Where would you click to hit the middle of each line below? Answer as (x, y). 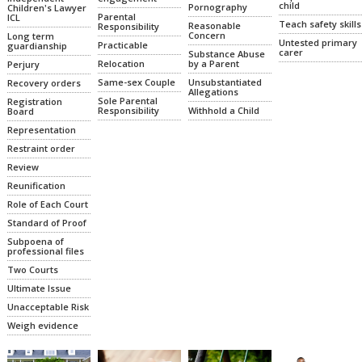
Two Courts (32, 270)
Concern (206, 36)
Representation (41, 130)
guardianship (37, 46)
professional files (45, 251)
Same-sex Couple (136, 82)
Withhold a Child (223, 111)
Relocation (121, 64)
